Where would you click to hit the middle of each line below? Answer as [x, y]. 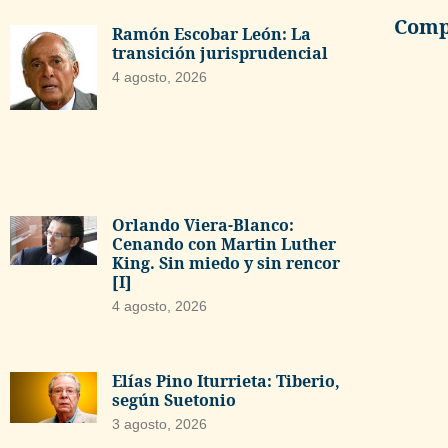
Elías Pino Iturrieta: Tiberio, [225, 380]
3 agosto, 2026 [159, 423]
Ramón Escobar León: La [211, 33]
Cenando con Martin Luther [223, 244]
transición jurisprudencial [219, 52]
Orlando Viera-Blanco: [202, 225]
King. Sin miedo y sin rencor [225, 263]
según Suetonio [173, 399]
